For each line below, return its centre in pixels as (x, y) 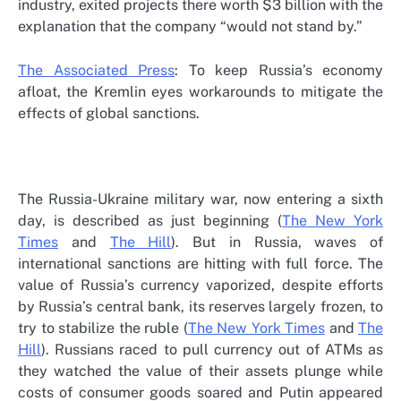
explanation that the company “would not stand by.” (190, 27)
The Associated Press (96, 70)
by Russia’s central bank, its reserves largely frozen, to (200, 306)
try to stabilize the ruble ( (103, 328)
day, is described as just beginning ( (150, 220)
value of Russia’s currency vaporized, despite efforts (200, 285)
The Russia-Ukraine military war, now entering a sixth (200, 199)
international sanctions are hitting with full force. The (200, 263)
